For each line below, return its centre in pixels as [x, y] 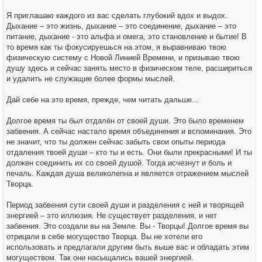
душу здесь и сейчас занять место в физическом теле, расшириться [129, 68]
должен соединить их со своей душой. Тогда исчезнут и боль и [119, 163]
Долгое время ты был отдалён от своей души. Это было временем [125, 121]
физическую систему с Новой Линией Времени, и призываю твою [123, 58]
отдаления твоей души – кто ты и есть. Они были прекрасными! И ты [129, 152]
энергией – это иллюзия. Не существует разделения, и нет [112, 216]
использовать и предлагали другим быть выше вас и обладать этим [128, 247]
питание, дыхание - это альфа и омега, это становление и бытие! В [127, 37]
